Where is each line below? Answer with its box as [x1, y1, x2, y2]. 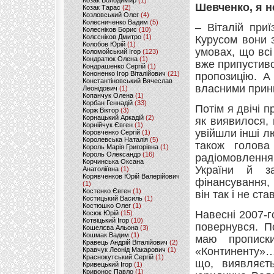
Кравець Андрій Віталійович [83, 239, 168, 246]
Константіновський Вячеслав [83, 77, 172, 84]
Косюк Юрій [83, 209, 119, 217]
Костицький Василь [83, 194, 143, 202]
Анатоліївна [83, 165, 119, 172]
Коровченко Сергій [83, 128, 140, 136]
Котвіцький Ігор [83, 217, 129, 224]
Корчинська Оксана [83, 158, 144, 165]
